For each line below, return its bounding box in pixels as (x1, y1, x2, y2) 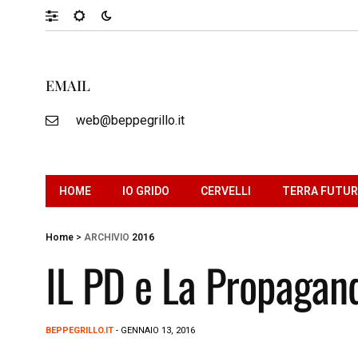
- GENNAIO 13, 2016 (113, 324, 195, 336)
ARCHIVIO (84, 231, 129, 243)
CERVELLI (201, 184, 251, 197)
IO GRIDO (122, 184, 169, 197)
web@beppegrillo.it (75, 112, 185, 128)
